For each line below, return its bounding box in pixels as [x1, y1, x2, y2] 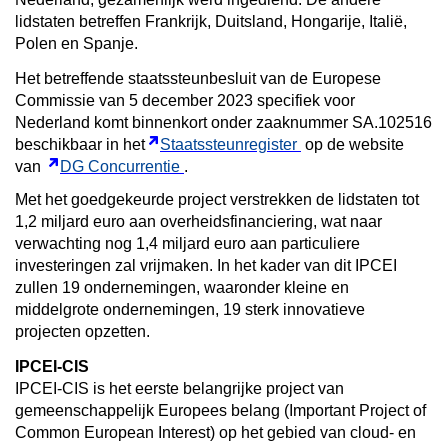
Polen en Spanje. [15, 34, 138, 52]
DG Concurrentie [60, 157, 180, 175]
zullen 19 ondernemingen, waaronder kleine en [15, 278, 349, 296]
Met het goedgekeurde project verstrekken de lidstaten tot [15, 190, 419, 208]
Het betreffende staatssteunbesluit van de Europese [15, 69, 381, 87]
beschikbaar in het [15, 135, 149, 153]
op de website [301, 135, 404, 153]
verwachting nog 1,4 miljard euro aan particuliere [15, 234, 360, 252]
